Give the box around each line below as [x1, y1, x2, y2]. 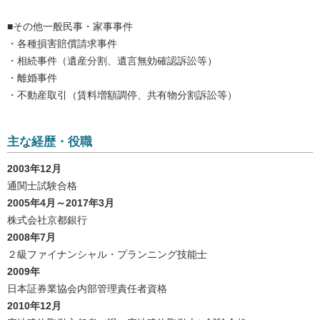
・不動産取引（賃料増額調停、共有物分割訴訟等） [7, 89, 237, 101]
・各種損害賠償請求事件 [7, 38, 117, 50]
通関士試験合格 [7, 180, 77, 192]
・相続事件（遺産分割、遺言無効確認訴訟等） [7, 55, 217, 67]
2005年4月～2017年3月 [7, 197, 114, 209]
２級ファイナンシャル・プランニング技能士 [7, 249, 207, 261]
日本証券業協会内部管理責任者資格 [7, 283, 167, 295]
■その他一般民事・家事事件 [7, 21, 133, 33]
